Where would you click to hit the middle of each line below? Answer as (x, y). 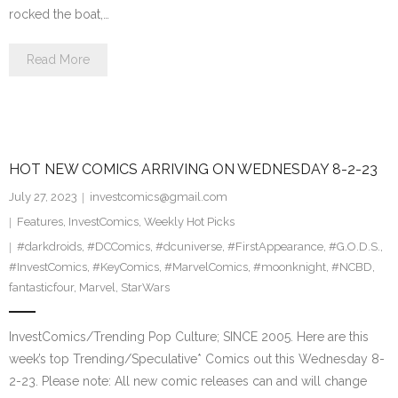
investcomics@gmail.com (159, 197)
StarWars (145, 288)
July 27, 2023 (43, 197)
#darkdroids (49, 247)
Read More (58, 60)
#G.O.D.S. (354, 247)
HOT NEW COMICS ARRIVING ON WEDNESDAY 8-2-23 (193, 170)
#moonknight (290, 267)
